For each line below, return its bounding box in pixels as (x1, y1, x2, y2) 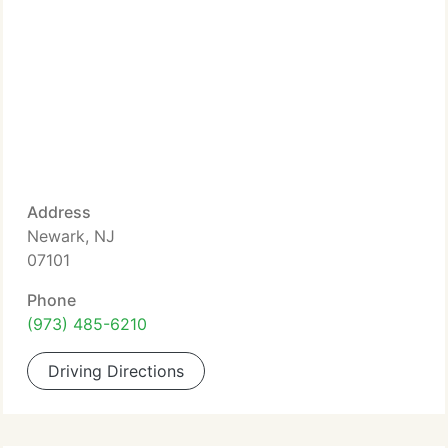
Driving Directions (48, 361, 184, 381)
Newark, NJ (27, 226, 115, 246)
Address (27, 202, 91, 222)
